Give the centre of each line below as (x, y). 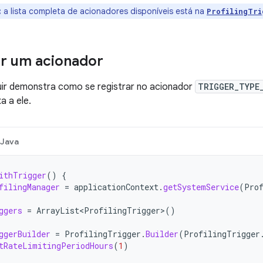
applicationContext (116, 187)
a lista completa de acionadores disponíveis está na (104, 11)
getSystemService (201, 187)
